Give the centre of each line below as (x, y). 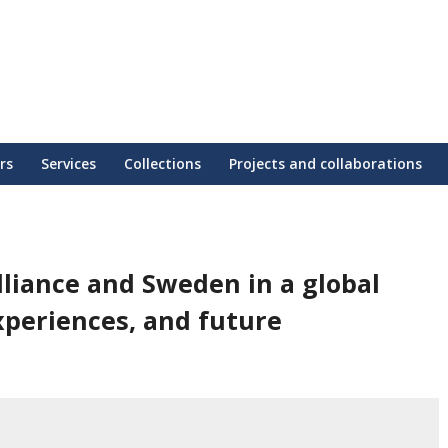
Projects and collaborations (325, 163)
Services (68, 163)
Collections (162, 163)
